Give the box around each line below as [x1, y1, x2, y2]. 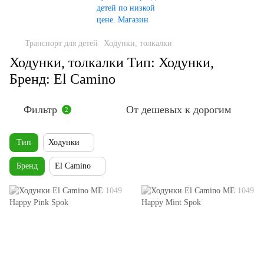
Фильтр [24, 104, 57, 115]
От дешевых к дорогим [126, 104, 231, 115]
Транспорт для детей [25, 39, 98, 48]
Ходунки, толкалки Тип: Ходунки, [9, 55, 214, 70]
